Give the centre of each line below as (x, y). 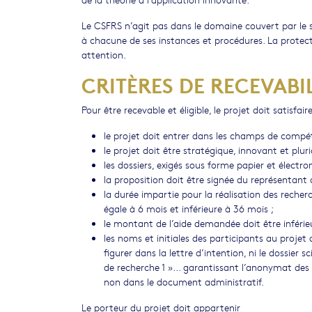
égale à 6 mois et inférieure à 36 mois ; (189, 208)
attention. (104, 54)
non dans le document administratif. (184, 281)
